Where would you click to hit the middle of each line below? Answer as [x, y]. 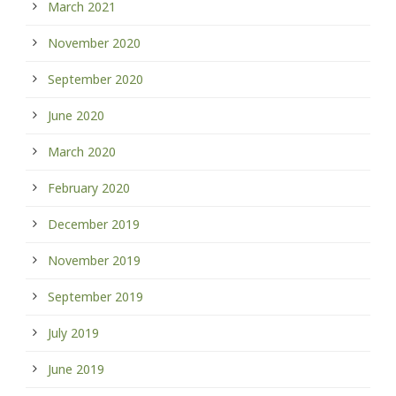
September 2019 [95, 296]
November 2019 [94, 260]
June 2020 [76, 115]
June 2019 [76, 369]
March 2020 [82, 151]
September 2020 [95, 79]
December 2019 [94, 224]
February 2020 [89, 187]
